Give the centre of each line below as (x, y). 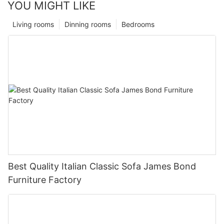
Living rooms (33, 24)
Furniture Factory (45, 179)
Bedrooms (138, 24)
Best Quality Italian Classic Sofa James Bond (102, 166)
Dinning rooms (88, 24)
